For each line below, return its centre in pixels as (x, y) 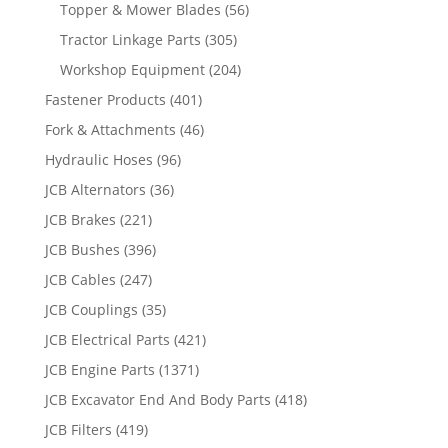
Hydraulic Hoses (98, 159)
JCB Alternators (95, 189)
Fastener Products (105, 99)
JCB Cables (80, 279)
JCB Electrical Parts (107, 339)
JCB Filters (78, 429)
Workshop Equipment (132, 69)
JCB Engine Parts (99, 369)
